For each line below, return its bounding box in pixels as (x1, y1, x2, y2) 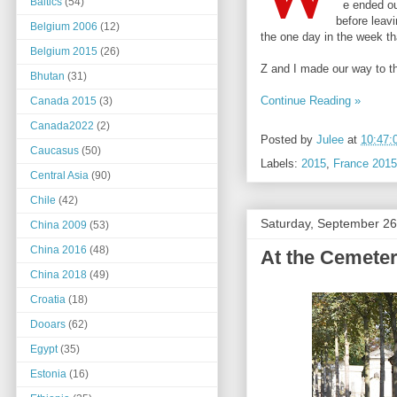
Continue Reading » (261, 94, 361, 108)
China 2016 (30, 244, 87, 257)
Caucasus (30, 144, 79, 158)
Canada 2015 (30, 95, 97, 108)
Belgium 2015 (30, 45, 97, 58)
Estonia (30, 368, 66, 381)
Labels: (261, 157, 301, 171)
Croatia (30, 293, 66, 307)
